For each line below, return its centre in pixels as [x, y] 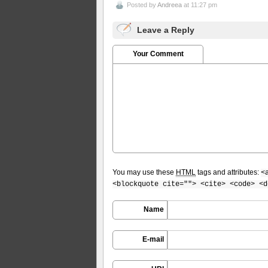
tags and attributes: [228, 172]
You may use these [144, 172]
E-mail [153, 239]
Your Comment [158, 54]
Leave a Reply [166, 30]
